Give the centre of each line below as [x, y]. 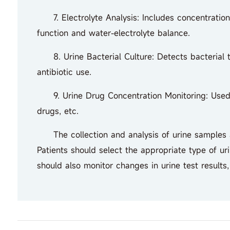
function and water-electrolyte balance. [113, 33]
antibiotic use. [64, 72]
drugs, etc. [57, 111]
